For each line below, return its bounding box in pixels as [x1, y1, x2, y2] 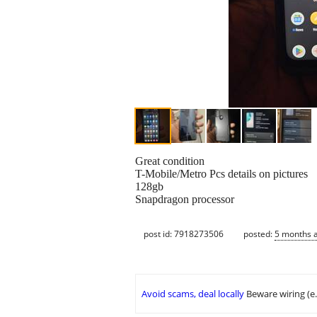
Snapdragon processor [135, 193, 234, 206]
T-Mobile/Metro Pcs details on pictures [135, 168, 308, 180]
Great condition [135, 155, 204, 168]
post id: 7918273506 [144, 227, 224, 240]
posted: [243, 227, 275, 240]
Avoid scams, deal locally [142, 287, 244, 301]
